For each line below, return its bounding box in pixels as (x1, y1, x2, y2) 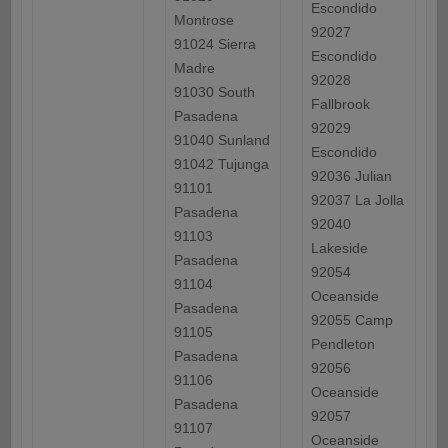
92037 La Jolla (310, 192, 404, 209)
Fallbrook (310, 96, 370, 113)
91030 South (173, 84, 255, 101)
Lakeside (310, 240, 368, 257)
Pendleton (310, 336, 375, 353)
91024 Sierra (173, 36, 256, 53)
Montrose (173, 12, 234, 29)
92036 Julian (310, 168, 392, 185)
